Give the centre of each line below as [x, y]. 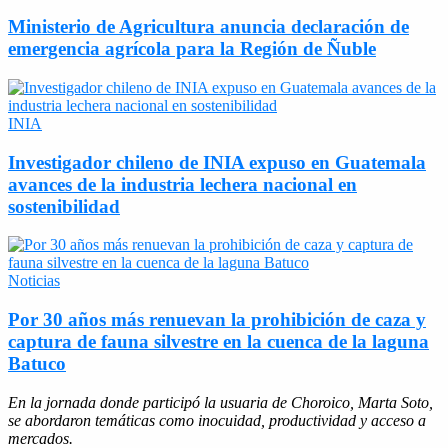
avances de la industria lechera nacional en [182, 184]
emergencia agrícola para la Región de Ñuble [192, 49]
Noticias [34, 281]
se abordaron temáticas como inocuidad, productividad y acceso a [217, 420]
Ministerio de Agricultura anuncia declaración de [208, 27]
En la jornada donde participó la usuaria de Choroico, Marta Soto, [220, 402]
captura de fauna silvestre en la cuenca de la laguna [218, 341]
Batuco [37, 363]
